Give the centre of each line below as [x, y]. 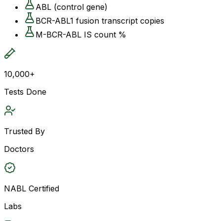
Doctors [19, 149]
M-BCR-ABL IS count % [81, 34]
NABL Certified [32, 188]
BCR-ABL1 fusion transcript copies [100, 20]
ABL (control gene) [72, 7]
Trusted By [24, 131]
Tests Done [25, 92]
